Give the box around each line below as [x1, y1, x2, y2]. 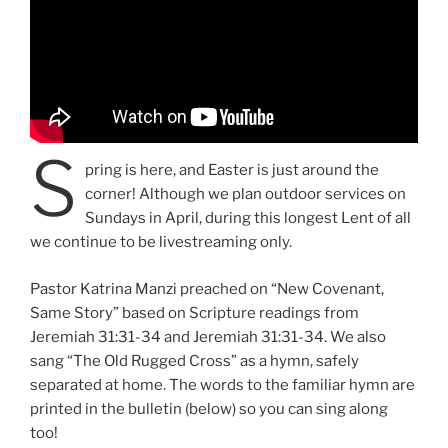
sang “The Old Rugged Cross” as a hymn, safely [30, 351, 359, 370]
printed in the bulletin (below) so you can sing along [30, 399, 388, 418]
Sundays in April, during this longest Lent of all [84, 209, 411, 228]
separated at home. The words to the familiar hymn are [30, 375, 415, 394]
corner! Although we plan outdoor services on [84, 185, 406, 204]
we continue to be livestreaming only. [30, 233, 292, 252]
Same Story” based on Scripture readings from [30, 303, 359, 322]
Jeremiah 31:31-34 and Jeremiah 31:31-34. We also [30, 327, 386, 346]
